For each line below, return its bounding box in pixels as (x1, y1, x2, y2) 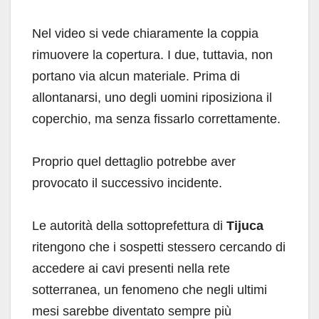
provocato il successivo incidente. (32, 175, 222, 190)
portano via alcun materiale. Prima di (32, 68, 240, 83)
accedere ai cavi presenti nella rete (32, 261, 230, 276)
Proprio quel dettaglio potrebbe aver (32, 154, 236, 169)
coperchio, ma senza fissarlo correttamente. (32, 111, 281, 126)
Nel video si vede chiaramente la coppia (32, 26, 258, 41)
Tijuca (226, 218, 263, 233)
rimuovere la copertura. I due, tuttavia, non (32, 47, 273, 62)
